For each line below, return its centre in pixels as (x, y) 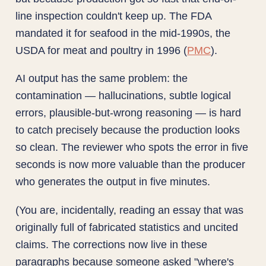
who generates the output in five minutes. (113, 182)
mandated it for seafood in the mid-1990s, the (123, 33)
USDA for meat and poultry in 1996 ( (102, 50)
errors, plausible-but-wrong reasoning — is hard (129, 113)
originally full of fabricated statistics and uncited (127, 227)
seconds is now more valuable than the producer (131, 164)
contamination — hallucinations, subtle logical (123, 96)
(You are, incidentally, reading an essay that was (130, 210)
